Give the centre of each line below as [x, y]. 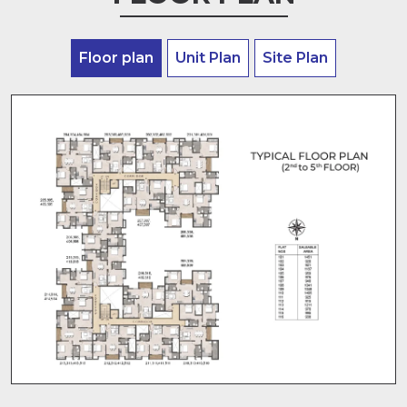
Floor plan [116, 58]
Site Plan [295, 58]
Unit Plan [208, 58]
